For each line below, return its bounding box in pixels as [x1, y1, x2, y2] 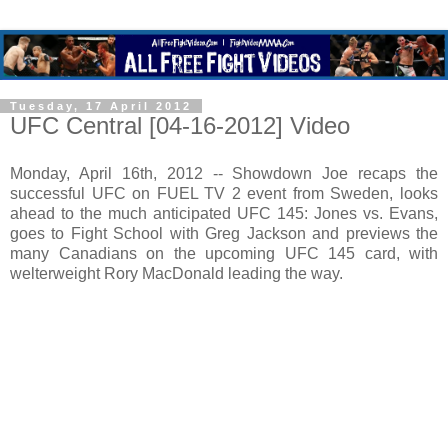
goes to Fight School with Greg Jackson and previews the [10, 224, 438, 242]
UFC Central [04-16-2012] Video [10, 112, 350, 140]
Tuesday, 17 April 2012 [10, 100, 192, 113]
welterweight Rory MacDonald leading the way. [10, 264, 343, 282]
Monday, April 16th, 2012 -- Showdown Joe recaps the [10, 164, 438, 182]
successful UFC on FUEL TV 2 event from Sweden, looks [10, 184, 438, 202]
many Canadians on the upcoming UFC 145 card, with [10, 244, 438, 262]
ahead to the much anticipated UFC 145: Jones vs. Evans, [10, 204, 438, 222]
